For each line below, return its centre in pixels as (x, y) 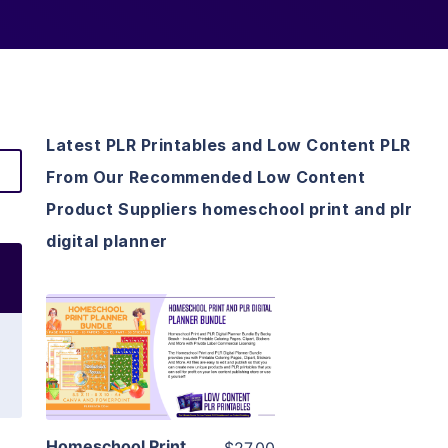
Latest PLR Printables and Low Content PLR (228, 145)
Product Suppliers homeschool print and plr (229, 209)
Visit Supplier (160, 385)
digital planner (107, 241)
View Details (160, 328)
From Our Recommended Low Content (205, 177)
